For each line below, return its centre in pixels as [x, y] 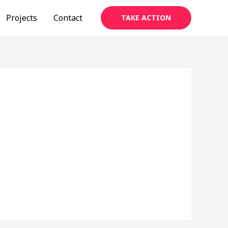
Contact [68, 18]
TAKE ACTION [146, 18]
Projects [22, 18]
